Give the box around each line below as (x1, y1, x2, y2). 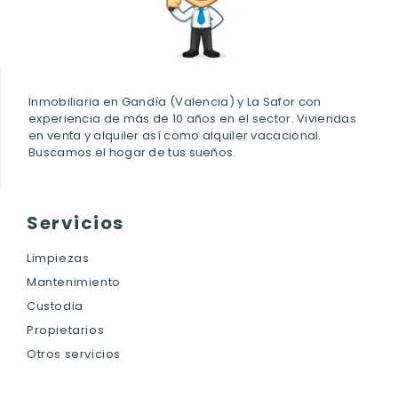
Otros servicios (27, 346, 121, 363)
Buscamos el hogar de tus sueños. (28, 144, 236, 162)
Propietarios (27, 322, 105, 339)
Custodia (27, 298, 84, 315)
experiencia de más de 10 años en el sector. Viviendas (28, 110, 356, 128)
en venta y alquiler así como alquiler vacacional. (28, 127, 322, 145)
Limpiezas (27, 250, 90, 267)
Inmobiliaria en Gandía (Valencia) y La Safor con (28, 93, 322, 111)
